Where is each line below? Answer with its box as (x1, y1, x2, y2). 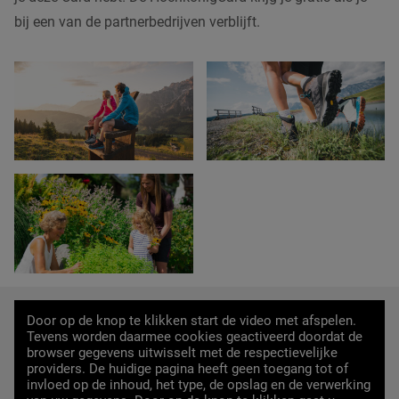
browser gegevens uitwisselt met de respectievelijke (27, 345, 338, 362)
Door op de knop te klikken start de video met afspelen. (27, 313, 357, 330)
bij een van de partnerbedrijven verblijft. (14, 12, 260, 30)
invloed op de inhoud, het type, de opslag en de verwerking (27, 377, 371, 394)
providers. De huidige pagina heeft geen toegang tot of (27, 361, 349, 378)
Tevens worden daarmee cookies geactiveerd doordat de (27, 329, 363, 346)
